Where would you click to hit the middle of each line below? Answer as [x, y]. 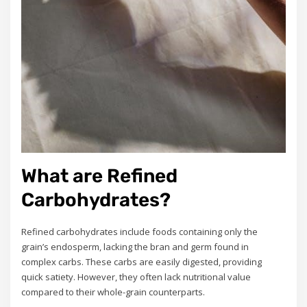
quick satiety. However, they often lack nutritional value [136, 277]
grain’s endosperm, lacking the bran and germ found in [135, 247]
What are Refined [100, 176]
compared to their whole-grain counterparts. [113, 292]
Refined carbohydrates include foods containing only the [140, 232]
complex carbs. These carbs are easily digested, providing [142, 262]
